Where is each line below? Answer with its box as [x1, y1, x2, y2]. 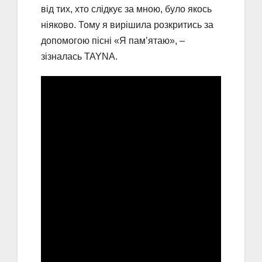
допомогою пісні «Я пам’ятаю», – [41, 35, 185, 46]
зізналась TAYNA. [41, 51, 118, 61]
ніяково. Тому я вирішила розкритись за [41, 19, 213, 30]
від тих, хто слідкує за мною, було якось [41, 4, 212, 14]
